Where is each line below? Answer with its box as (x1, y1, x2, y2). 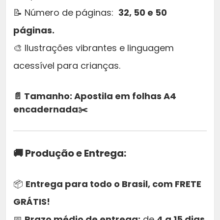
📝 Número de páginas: (13, 6, 118, 19)
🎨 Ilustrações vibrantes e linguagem (13, 42, 174, 55)
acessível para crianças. (13, 59, 120, 72)
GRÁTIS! (13, 195, 50, 208)
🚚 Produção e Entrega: (13, 146, 126, 161)
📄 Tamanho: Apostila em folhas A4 (13, 90, 176, 103)
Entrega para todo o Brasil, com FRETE (26, 178, 201, 191)
